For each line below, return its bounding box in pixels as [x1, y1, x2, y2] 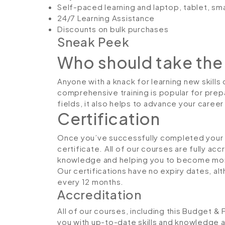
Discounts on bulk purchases [57, 24, 169, 34]
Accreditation [57, 187, 142, 202]
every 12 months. [57, 177, 124, 186]
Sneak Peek [57, 34, 130, 49]
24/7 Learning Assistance [57, 13, 155, 23]
